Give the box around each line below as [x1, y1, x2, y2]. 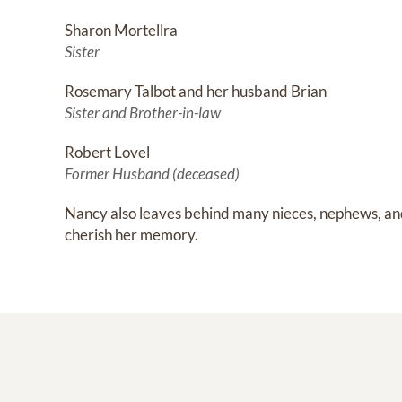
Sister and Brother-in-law [65, 102, 221, 122]
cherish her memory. [65, 224, 198, 244]
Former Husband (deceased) [65, 163, 240, 183]
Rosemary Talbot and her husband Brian [65, 81, 327, 100]
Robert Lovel [65, 142, 150, 162]
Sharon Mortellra [65, 20, 178, 39]
